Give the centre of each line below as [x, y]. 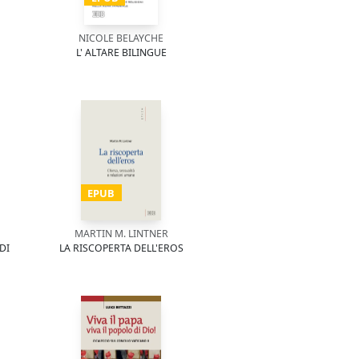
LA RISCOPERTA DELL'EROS [121, 248]
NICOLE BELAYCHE [121, 38]
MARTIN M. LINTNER [121, 234]
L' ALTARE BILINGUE [121, 52]
